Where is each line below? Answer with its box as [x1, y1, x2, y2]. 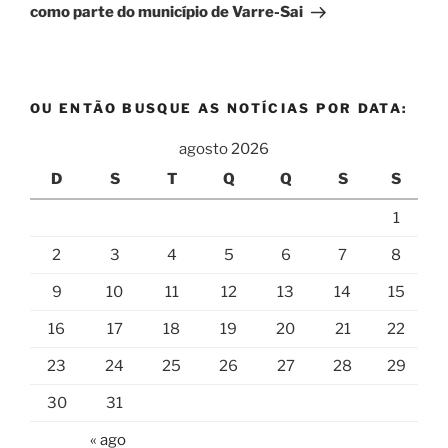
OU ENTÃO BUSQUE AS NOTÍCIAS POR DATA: [30, 100, 408, 117]
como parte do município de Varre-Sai [30, 3, 303, 22]
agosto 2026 [179, 139, 269, 158]
